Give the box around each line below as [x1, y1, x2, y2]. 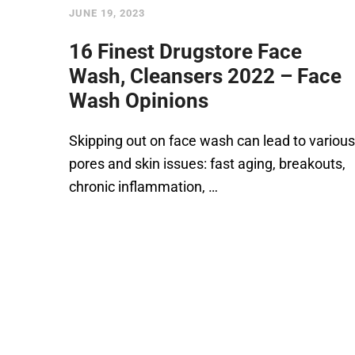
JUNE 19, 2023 [69, 7, 145, 19]
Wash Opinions [69, 89, 208, 113]
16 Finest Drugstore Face [69, 40, 302, 63]
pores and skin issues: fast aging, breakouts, [69, 155, 345, 172]
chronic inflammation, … [69, 178, 218, 195]
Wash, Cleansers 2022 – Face [69, 64, 342, 88]
